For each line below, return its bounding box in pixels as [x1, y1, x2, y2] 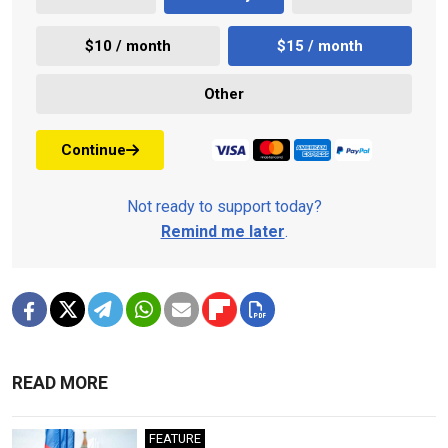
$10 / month [85, 36, 171, 55]
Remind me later [160, 222, 285, 242]
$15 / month [277, 36, 363, 55]
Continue [61, 140, 126, 159]
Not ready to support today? [126, 197, 322, 217]
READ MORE [12, 373, 108, 394]
